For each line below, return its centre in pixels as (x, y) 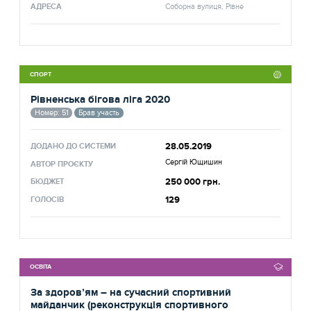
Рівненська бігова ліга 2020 (101, 100)
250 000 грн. (193, 182)
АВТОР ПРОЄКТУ (62, 164)
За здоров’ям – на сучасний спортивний (131, 292)
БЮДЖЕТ (48, 182)
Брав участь (99, 112)
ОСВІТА (41, 267)
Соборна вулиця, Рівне (205, 7)
